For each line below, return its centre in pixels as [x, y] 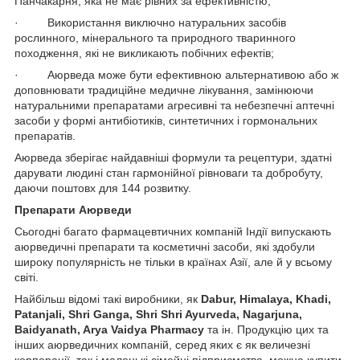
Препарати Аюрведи [73, 210]
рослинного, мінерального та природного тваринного [155, 38]
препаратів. [45, 136]
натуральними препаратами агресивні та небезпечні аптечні [174, 106]
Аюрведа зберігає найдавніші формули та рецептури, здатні [173, 158]
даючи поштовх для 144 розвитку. [103, 188]
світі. [27, 278]
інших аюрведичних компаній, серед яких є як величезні [162, 345]
